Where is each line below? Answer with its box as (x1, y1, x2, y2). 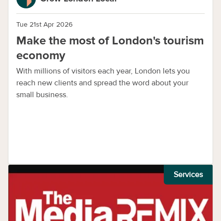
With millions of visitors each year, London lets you (16, 66, 190, 76)
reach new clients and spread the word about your (16, 78, 188, 88)
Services (174, 170, 203, 180)
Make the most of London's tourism (16, 34, 204, 48)
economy (16, 48, 65, 63)
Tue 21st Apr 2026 (16, 20, 73, 29)
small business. (16, 90, 68, 100)
